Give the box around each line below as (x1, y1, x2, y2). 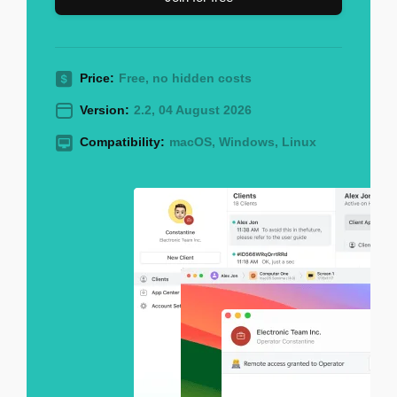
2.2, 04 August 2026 (134, 102, 252, 117)
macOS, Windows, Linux (169, 134, 316, 149)
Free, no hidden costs (119, 70, 252, 85)
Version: (80, 102, 129, 117)
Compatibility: (80, 134, 165, 149)
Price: (80, 70, 114, 85)
